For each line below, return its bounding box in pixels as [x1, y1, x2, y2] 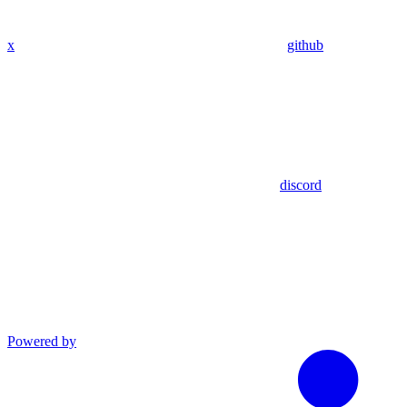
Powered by [7, 333, 76, 349]
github [287, 36, 323, 53]
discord [280, 176, 322, 193]
